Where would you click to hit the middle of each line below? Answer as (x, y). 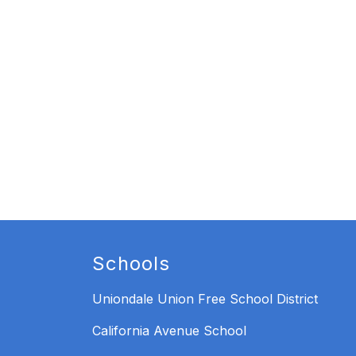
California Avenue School (169, 331)
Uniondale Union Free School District (205, 299)
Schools (131, 264)
